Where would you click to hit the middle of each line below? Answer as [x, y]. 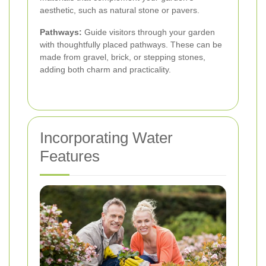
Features [70, 156]
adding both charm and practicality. [105, 69]
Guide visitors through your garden [148, 32]
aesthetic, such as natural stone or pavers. [120, 10]
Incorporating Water [106, 137]
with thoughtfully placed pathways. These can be [131, 44]
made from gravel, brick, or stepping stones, [123, 57]
